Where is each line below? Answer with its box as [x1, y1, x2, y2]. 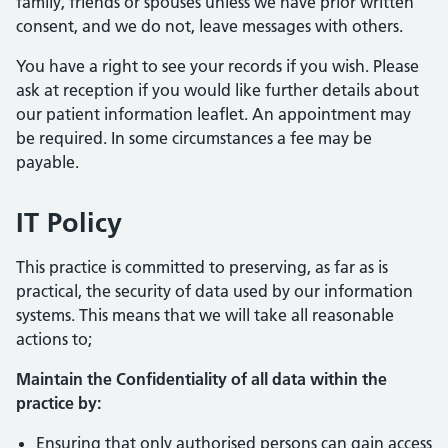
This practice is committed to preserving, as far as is [16, 257, 388, 277]
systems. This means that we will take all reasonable [16, 305, 394, 325]
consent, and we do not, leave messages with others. [16, 16, 403, 36]
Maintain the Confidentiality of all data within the [16, 369, 387, 389]
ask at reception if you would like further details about [16, 80, 419, 100]
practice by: [16, 393, 101, 413]
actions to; [16, 329, 92, 349]
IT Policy [16, 206, 122, 239]
